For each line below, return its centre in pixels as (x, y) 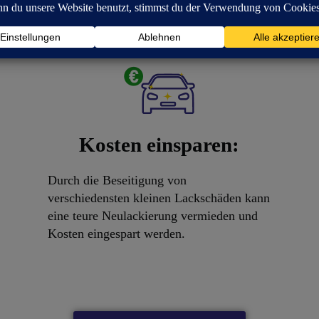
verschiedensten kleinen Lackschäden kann (159, 198)
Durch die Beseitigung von (117, 180)
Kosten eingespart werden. (117, 234)
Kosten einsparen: (159, 145)
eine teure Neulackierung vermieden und (153, 216)
